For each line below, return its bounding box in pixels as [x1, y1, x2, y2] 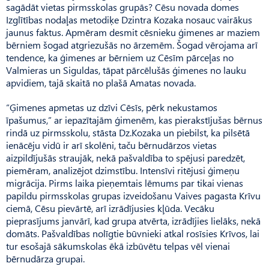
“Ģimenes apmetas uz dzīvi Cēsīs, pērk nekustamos [6, 101, 217, 114]
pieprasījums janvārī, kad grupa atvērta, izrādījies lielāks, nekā [6, 214, 261, 228]
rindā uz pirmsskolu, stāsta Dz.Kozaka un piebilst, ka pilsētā [6, 126, 250, 139]
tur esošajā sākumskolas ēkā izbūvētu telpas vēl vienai [6, 240, 230, 253]
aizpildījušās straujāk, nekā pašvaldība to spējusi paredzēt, [6, 151, 245, 165]
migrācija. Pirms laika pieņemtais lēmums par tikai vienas [6, 177, 243, 190]
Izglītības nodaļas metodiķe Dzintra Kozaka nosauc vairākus [6, 13, 252, 26]
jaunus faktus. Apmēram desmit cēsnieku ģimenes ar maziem [6, 26, 260, 39]
